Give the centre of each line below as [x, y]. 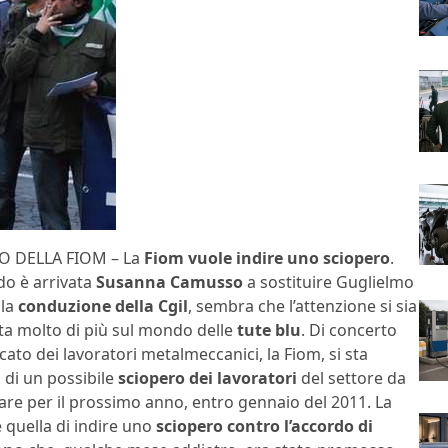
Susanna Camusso [169, 282]
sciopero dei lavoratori [207, 378]
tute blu [267, 330]
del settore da [351, 378]
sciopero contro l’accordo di [262, 426]
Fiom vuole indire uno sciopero [267, 258]
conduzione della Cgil [103, 306]
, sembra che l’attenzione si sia [302, 306]
